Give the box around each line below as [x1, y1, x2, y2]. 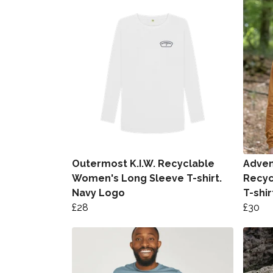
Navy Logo [72, 186, 125, 199]
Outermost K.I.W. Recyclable [72, 157, 214, 169]
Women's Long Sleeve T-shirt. [72, 172, 222, 184]
